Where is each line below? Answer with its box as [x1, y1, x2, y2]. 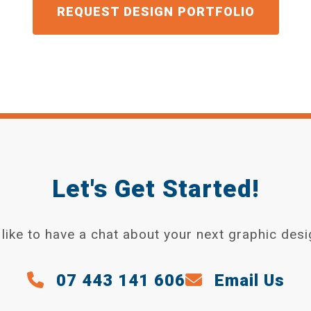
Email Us [209, 270, 285, 290]
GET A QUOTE [110, 25, 201, 40]
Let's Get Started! [51, 174, 260, 203]
